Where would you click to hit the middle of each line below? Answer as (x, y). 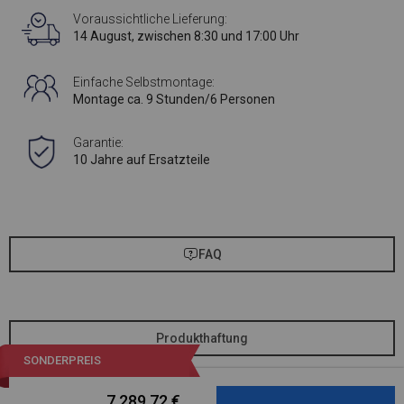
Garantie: (99, 143)
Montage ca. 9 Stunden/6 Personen (174, 100)
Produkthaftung (202, 339)
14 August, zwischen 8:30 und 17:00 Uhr (187, 37)
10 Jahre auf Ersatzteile (142, 160)
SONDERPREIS (62, 360)
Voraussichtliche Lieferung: (151, 19)
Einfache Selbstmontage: (144, 83)
